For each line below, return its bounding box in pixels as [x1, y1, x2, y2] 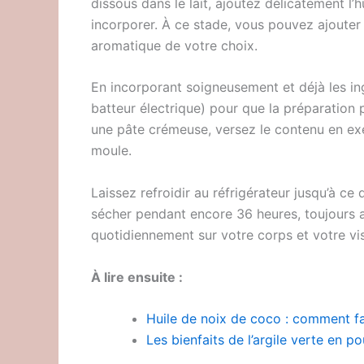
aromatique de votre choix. [91, 37, 258, 54]
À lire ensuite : [91, 268, 183, 285]
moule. [91, 142, 132, 159]
